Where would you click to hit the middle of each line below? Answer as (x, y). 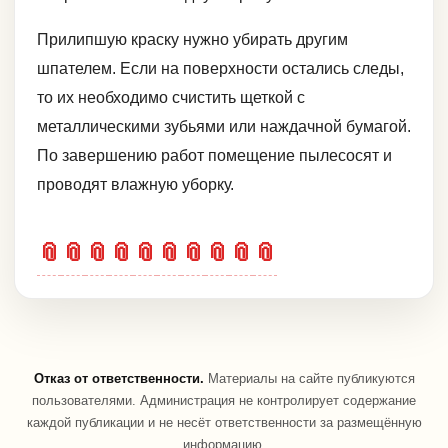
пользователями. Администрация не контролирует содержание (224, 400)
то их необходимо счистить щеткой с (171, 97)
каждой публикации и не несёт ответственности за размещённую (224, 422)
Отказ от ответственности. (118, 378)
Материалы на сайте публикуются (309, 378)
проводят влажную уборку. (135, 184)
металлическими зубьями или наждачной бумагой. (224, 126)
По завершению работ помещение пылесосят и (214, 155)
